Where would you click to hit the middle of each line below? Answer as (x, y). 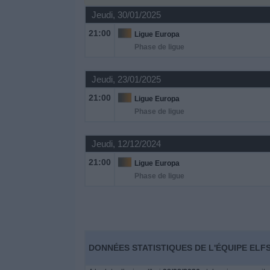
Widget (24, 29)
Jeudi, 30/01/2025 (126, 15)
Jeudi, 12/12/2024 (126, 144)
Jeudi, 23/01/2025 (126, 79)
